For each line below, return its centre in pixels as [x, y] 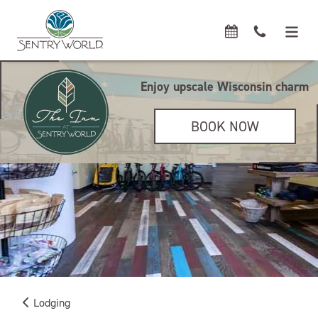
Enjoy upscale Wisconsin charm [225, 87]
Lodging [52, 303]
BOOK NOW [225, 126]
